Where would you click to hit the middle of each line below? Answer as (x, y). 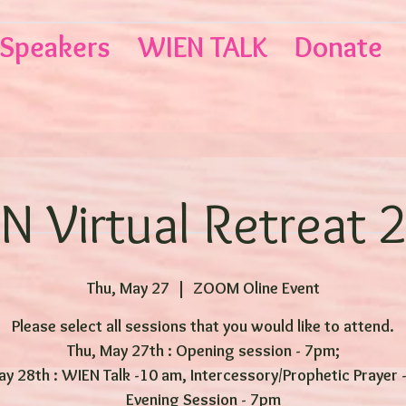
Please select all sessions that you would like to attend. (203, 326)
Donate (338, 47)
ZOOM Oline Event (256, 288)
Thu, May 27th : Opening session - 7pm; (203, 351)
